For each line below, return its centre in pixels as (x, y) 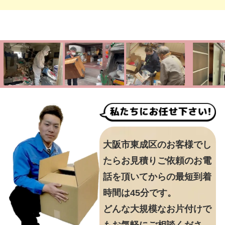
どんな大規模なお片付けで (157, 209)
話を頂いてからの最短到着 (157, 177)
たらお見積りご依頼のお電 (157, 161)
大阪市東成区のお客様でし (157, 145)
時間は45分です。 (140, 193)
